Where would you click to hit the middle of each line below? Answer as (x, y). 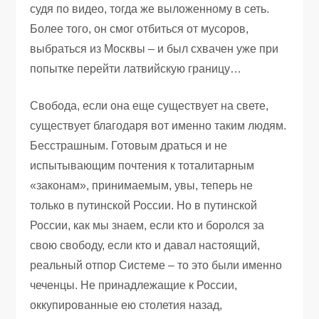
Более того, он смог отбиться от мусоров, (140, 28)
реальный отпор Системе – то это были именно (156, 265)
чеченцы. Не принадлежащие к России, (134, 285)
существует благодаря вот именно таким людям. (158, 125)
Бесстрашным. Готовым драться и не (129, 145)
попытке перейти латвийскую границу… (136, 68)
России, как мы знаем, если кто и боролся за (147, 225)
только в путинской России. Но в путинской (144, 205)
